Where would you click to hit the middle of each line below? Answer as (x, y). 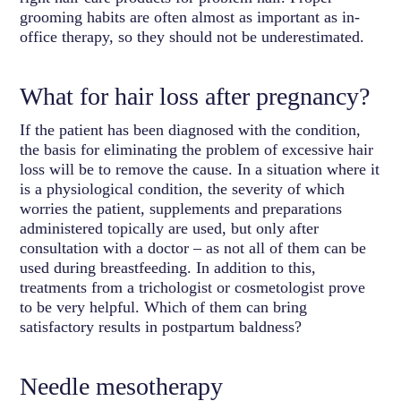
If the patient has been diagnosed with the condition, (191, 129)
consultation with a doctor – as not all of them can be (193, 247)
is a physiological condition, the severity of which (183, 188)
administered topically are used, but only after (170, 228)
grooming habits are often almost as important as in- (190, 17)
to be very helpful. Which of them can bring (164, 307)
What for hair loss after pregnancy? (195, 96)
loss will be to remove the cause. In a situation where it (200, 169)
